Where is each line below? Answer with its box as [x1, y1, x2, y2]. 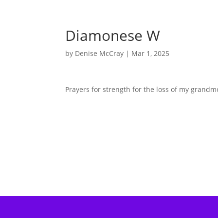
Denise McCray [75, 49, 124, 58]
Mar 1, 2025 [131, 49, 170, 58]
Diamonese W [65, 25, 161, 45]
